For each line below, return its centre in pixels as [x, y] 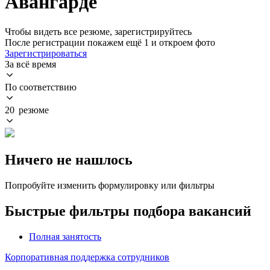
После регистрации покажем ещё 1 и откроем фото [110, 42]
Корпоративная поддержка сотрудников [87, 257]
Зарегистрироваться [46, 53]
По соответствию [41, 87]
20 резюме [27, 110]
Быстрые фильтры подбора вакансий [128, 211]
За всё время [30, 64]
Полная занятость [65, 236]
